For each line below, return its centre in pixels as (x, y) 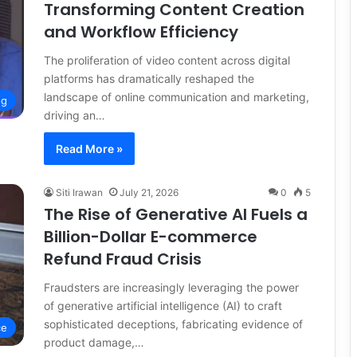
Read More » (89, 148)
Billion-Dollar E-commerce (151, 236)
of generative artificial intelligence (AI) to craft (163, 305)
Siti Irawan (79, 192)
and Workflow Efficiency (141, 31)
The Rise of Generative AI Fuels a (176, 214)
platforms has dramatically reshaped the (149, 78)
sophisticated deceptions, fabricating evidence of (173, 324)
